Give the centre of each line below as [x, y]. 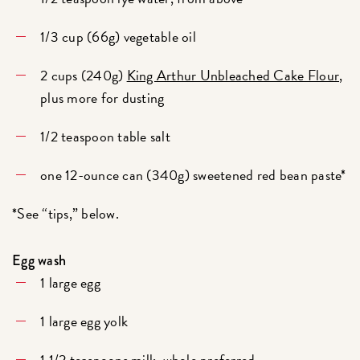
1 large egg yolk [84, 321]
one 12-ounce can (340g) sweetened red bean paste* [193, 174]
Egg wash [39, 260]
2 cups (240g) [84, 75]
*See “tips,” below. [67, 213]
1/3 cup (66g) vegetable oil [118, 36]
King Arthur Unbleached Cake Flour [233, 75]
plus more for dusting [102, 97]
